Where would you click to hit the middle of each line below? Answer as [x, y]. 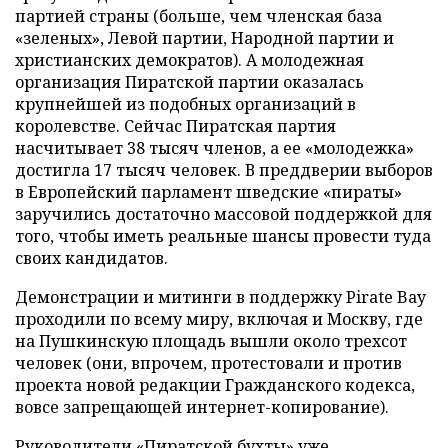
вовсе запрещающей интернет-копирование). [202, 407]
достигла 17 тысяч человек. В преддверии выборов [224, 170]
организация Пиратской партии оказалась [189, 82]
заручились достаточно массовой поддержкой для [223, 214]
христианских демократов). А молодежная [189, 60]
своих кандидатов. [91, 258]
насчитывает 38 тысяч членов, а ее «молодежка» [214, 148]
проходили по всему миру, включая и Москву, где [219, 319]
